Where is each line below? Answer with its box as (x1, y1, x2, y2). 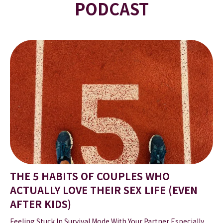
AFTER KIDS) (10, 197, 71, 212)
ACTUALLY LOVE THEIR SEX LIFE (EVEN (10, 183, 198, 198)
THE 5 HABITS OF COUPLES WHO (10, 169, 170, 184)
